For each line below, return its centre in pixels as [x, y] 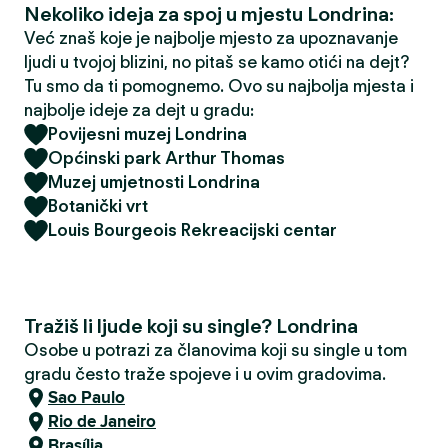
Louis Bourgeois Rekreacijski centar [192, 230]
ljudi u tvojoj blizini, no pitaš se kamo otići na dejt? [216, 62]
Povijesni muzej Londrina [147, 134]
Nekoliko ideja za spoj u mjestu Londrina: [209, 14]
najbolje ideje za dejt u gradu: [139, 110]
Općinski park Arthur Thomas [166, 158]
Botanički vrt [98, 206]
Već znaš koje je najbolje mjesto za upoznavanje [211, 38]
